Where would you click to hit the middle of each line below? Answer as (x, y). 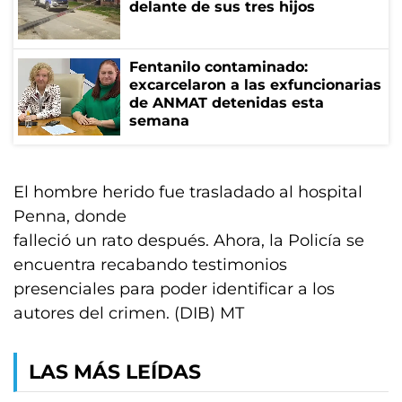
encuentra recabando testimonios (150, 265)
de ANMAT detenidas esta (227, 103)
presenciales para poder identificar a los (174, 289)
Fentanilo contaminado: (218, 67)
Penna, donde (70, 216)
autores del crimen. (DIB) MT (138, 313)
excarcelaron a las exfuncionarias (255, 85)
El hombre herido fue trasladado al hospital (188, 192)
